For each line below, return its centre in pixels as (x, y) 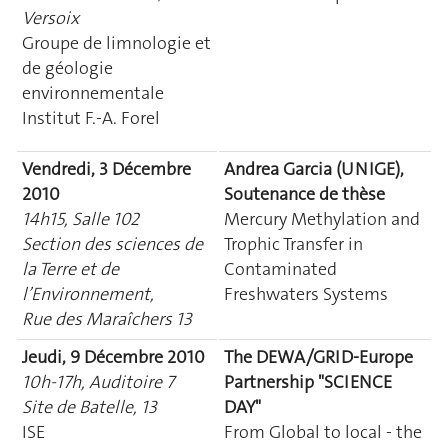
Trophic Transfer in (293, 243)
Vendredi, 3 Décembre (106, 168)
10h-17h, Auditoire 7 (98, 381)
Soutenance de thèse (304, 193)
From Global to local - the (323, 431)
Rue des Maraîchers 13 (107, 318)
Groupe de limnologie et (116, 42)
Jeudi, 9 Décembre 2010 (113, 356)
